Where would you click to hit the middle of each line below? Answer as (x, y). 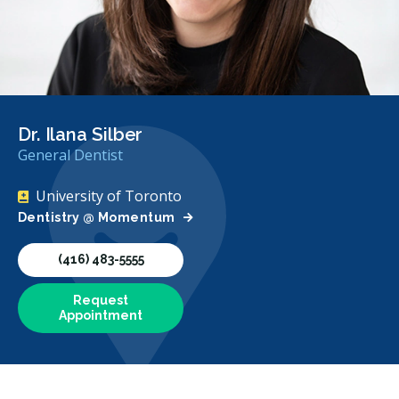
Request (101, 301)
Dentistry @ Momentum (97, 217)
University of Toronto (109, 195)
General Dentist (70, 155)
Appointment (101, 316)
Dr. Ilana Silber (81, 134)
